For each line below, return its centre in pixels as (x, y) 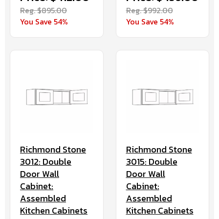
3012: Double (46, 161)
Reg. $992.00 (149, 10)
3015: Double (152, 161)
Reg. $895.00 (44, 10)
